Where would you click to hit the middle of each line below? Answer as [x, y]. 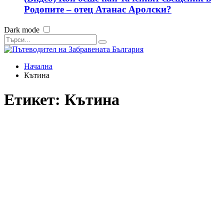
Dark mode [22, 30]
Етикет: [34, 100]
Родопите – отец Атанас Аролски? [98, 9]
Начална [38, 66]
